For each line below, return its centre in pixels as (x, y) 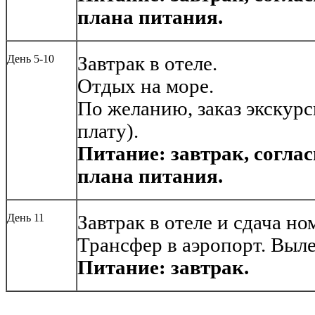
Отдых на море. (146, 86)
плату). (108, 131)
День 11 (26, 218)
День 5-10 (31, 59)
